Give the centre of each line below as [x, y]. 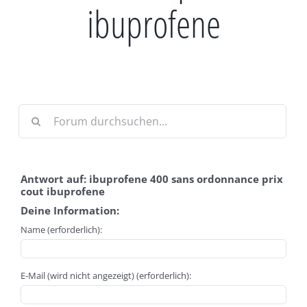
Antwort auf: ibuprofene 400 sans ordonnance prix [152, 179]
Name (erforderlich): [61, 230]
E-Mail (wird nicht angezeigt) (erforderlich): [106, 275]
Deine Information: [70, 210]
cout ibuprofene [63, 191]
